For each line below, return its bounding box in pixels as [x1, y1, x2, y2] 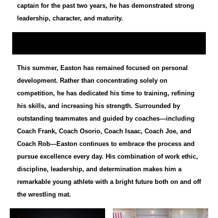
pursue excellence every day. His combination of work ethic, [17, 153, 198, 161]
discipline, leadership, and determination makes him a [17, 165, 182, 173]
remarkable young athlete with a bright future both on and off [17, 178, 201, 186]
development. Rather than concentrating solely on [17, 77, 167, 85]
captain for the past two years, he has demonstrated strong [17, 2, 194, 10]
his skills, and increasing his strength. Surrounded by [17, 102, 180, 110]
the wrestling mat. [17, 191, 71, 199]
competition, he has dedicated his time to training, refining [17, 90, 195, 97]
